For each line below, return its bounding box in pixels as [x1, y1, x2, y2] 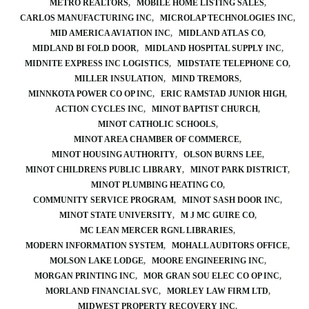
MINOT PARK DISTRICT [190, 165, 288, 175]
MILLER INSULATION [74, 74, 163, 83]
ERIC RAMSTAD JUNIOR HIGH [161, 89, 285, 99]
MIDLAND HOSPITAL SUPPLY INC [144, 43, 281, 53]
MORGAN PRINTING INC [34, 271, 135, 281]
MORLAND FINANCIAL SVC [45, 286, 159, 296]
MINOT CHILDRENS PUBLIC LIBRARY [26, 165, 182, 175]
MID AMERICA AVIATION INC [50, 28, 170, 38]
